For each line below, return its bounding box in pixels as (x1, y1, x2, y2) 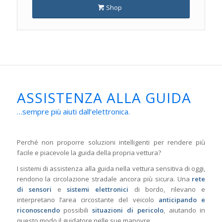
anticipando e (159, 195, 206, 204)
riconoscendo (16, 205, 60, 215)
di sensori (16, 184, 52, 194)
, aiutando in (163, 205, 206, 215)
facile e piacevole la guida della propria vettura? (16, 148, 161, 157)
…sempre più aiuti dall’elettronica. (16, 107, 130, 117)
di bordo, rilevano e (128, 184, 206, 194)
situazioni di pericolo (92, 205, 164, 215)
